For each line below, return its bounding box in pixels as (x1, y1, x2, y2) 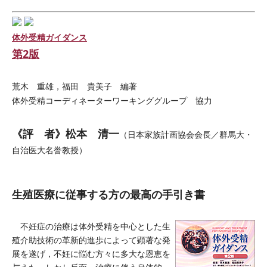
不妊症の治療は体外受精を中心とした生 (12, 222, 170, 231)
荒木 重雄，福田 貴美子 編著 (12, 82, 137, 91)
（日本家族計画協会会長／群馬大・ (119, 130, 253, 139)
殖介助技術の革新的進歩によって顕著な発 (12, 235, 170, 245)
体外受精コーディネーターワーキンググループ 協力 (12, 96, 212, 105)
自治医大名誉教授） (12, 145, 87, 155)
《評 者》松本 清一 (12, 126, 119, 141)
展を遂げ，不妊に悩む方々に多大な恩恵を (12, 249, 170, 259)
